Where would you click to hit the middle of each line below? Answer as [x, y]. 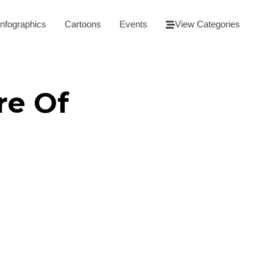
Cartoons [83, 24]
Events [133, 24]
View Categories [207, 24]
